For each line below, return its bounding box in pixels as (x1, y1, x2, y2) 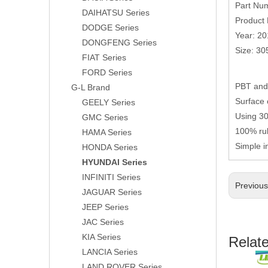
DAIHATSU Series (82, 8, 150, 17)
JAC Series (82, 217, 124, 227)
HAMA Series (82, 127, 132, 137)
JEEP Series (82, 202, 129, 212)
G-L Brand (71, 83, 110, 92)
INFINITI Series (82, 172, 141, 182)
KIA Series (82, 232, 121, 242)
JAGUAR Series (82, 187, 142, 197)
